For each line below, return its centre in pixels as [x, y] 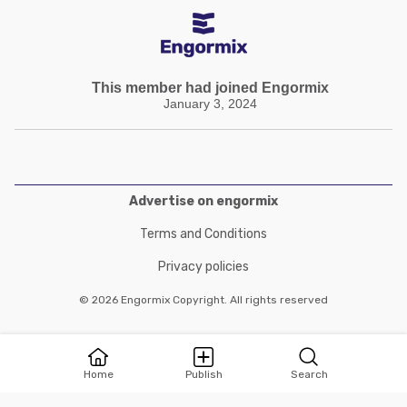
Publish [203, 374]
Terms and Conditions [203, 234]
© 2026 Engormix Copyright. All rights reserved [203, 300]
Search [309, 374]
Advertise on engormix [203, 201]
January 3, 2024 [210, 104]
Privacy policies [203, 267]
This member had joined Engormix [210, 88]
